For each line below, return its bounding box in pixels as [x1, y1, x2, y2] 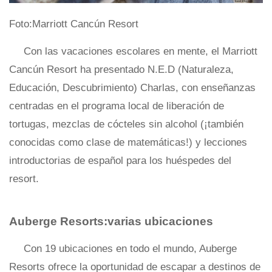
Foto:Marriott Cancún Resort [9, 18, 138, 30]
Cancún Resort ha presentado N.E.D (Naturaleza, [9, 64, 234, 75]
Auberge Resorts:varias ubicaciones [9, 215, 213, 228]
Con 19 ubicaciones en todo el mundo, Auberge [24, 243, 237, 254]
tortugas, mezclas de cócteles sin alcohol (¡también [9, 118, 243, 130]
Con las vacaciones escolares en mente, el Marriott [24, 46, 257, 57]
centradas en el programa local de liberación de [9, 100, 224, 112]
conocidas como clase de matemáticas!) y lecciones [9, 137, 247, 148]
